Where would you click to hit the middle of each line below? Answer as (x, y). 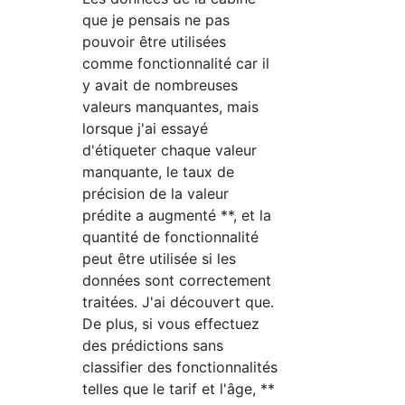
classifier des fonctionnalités (180, 367)
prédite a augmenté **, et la (177, 215)
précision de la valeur (156, 193)
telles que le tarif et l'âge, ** (179, 388)
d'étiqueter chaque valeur (170, 150)
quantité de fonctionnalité (171, 236)
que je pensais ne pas (156, 19)
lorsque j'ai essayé (146, 128)
